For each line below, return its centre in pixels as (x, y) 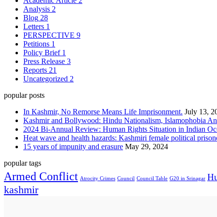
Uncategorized (46, 79)
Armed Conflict (41, 176)
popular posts (24, 95)
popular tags (23, 163)
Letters (34, 27)
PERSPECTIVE (49, 35)
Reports (35, 70)
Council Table (152, 179)
